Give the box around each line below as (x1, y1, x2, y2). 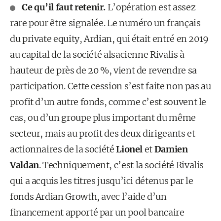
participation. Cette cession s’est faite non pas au (10, 80, 211, 92)
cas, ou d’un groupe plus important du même (10, 112, 196, 123)
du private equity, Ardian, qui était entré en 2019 (10, 33, 209, 44)
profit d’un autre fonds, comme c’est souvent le (10, 96, 207, 108)
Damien (154, 144, 188, 155)
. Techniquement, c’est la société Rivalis (38, 159, 204, 171)
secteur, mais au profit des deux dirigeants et (10, 128, 195, 139)
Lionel (116, 144, 145, 155)
